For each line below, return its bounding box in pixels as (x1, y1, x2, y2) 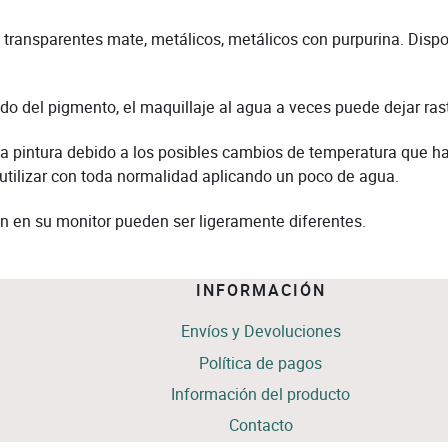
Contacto (228, 413, 293, 437)
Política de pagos (199, 351, 322, 375)
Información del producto (171, 382, 350, 406)
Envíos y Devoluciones (180, 320, 341, 344)
